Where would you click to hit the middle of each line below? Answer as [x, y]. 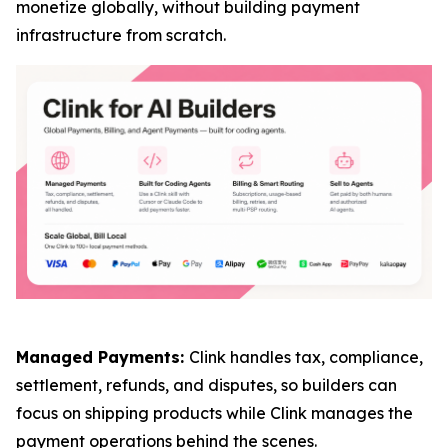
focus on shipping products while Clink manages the [214, 413]
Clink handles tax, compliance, [306, 357]
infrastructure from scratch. [121, 34]
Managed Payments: [102, 357]
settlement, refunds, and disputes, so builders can [206, 385]
